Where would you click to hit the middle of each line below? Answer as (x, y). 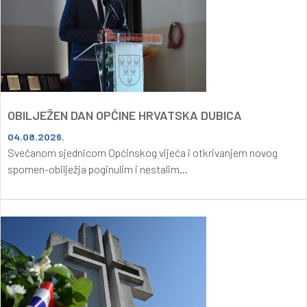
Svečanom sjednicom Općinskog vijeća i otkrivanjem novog (143, 152)
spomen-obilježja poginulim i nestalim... (98, 169)
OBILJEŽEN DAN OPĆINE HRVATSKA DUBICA (125, 115)
